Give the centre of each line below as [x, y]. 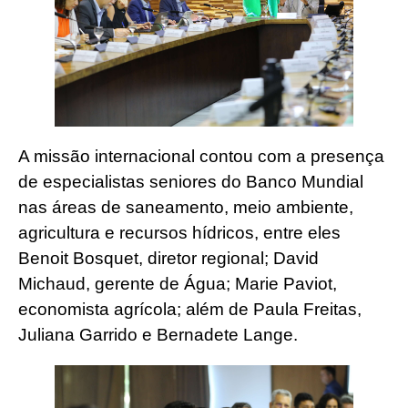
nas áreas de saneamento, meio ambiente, [186, 208]
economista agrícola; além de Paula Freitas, [190, 310]
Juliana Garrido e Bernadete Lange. [158, 335]
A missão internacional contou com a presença [201, 157]
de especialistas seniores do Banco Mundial [191, 182]
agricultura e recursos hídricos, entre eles [179, 233]
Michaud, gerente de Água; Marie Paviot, [178, 284]
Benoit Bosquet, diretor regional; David [168, 259]
